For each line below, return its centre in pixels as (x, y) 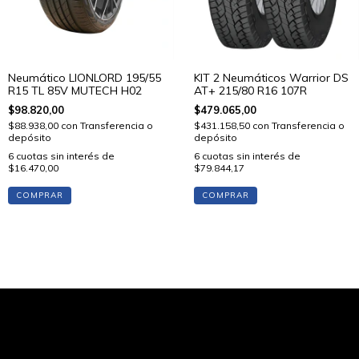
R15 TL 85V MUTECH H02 (75, 91)
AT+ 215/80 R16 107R (250, 91)
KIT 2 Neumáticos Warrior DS (271, 78)
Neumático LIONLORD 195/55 (85, 78)
